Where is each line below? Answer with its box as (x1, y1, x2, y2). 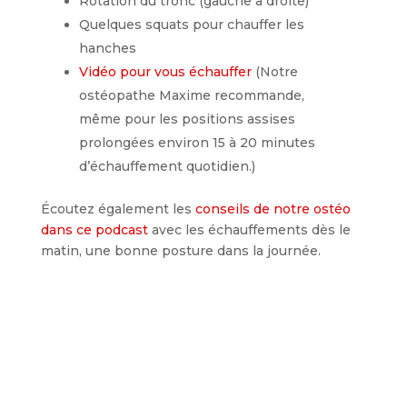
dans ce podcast (40, 221, 148, 238)
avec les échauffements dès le (147, 221, 351, 238)
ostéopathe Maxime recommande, (79, 86, 305, 104)
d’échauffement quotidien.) (79, 157, 256, 174)
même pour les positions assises (79, 110, 296, 127)
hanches (79, 39, 137, 56)
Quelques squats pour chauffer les (79, 15, 305, 33)
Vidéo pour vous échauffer (79, 63, 253, 80)
